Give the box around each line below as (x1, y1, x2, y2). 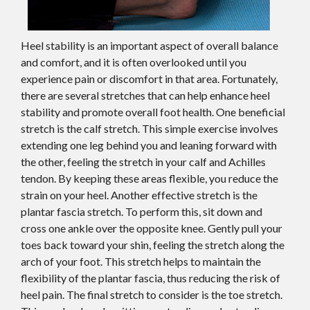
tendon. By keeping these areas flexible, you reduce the (21, 172, 278, 185)
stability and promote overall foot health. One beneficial (21, 105, 285, 119)
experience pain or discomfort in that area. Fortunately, (21, 72, 277, 86)
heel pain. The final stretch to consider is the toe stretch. (21, 288, 282, 302)
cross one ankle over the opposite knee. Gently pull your (21, 221, 282, 235)
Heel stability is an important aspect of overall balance (21, 39, 278, 53)
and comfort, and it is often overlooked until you (21, 55, 246, 69)
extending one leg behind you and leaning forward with (21, 138, 277, 152)
